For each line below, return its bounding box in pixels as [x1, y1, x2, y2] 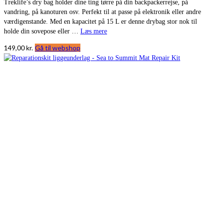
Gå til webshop [35, 43, 80, 52]
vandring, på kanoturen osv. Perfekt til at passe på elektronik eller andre [4, 8, 201, 15]
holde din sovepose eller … [4, 27, 80, 35]
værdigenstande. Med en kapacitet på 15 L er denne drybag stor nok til [4, 17, 197, 25]
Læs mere [80, 27, 107, 35]
